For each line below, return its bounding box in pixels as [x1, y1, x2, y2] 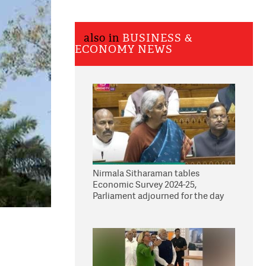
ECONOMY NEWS [75, 43, 173, 56]
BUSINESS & [122, 31, 193, 45]
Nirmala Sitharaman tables [93, 167, 199, 179]
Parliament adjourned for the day [93, 189, 224, 202]
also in [84, 31, 122, 45]
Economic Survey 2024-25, [93, 178, 197, 191]
